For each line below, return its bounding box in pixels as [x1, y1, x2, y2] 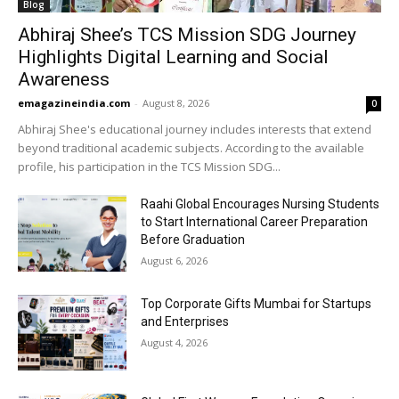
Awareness [18, 69, 110, 91]
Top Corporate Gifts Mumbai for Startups [141, 296, 372, 311]
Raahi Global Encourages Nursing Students [141, 197, 380, 212]
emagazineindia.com [18, 96, 130, 110]
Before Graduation [141, 232, 246, 248]
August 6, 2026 [141, 254, 208, 268]
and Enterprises [141, 313, 230, 329]
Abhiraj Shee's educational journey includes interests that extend [18, 121, 371, 138]
